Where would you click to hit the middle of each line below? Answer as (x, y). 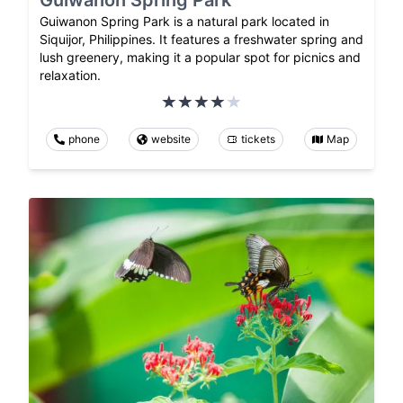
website (170, 139)
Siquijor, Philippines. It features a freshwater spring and (201, 39)
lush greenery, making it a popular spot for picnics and (200, 57)
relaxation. (70, 75)
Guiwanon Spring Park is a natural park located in (184, 21)
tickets (259, 139)
